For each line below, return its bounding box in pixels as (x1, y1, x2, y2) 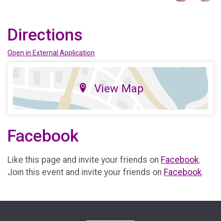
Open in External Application (7, 49, 95, 57)
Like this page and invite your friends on (7, 154, 161, 165)
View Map (94, 82, 144, 95)
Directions (7, 25, 82, 45)
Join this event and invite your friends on (7, 167, 164, 177)
